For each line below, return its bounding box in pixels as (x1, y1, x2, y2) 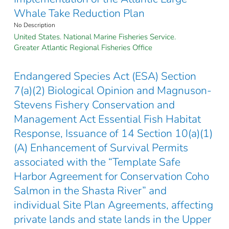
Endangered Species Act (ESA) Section (14, 69, 196, 84)
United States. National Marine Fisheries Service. (14, 32, 176, 42)
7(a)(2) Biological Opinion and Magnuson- (14, 83, 212, 98)
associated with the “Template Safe (14, 155, 180, 170)
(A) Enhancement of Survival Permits (14, 141, 188, 155)
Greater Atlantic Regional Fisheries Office (14, 42, 152, 53)
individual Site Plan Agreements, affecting (14, 198, 213, 213)
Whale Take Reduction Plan (14, 6, 145, 21)
